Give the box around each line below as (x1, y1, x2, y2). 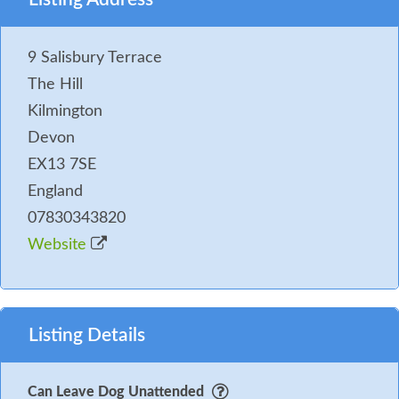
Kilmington (28, 102, 102, 119)
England (28, 183, 83, 199)
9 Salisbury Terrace (28, 49, 162, 66)
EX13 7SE (28, 156, 96, 173)
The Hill (28, 76, 83, 93)
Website (28, 236, 91, 253)
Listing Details (28, 325, 145, 345)
